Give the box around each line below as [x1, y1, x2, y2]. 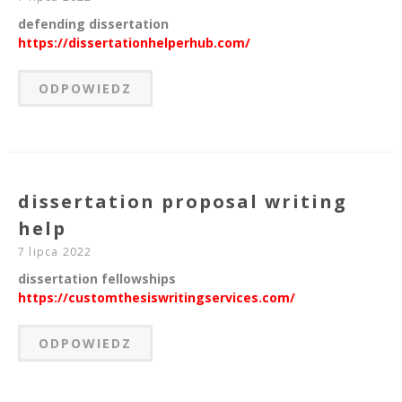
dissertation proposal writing [18, 189, 347, 214]
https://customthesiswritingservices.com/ [18, 289, 295, 307]
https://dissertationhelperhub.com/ [18, 34, 250, 52]
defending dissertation [18, 15, 169, 33]
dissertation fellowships [18, 270, 176, 288]
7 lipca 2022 [18, 244, 92, 260]
